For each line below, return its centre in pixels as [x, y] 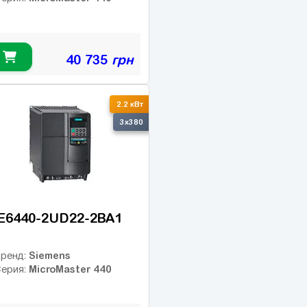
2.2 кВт [130, 104]
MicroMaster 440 [70, 269]
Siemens [50, 255]
